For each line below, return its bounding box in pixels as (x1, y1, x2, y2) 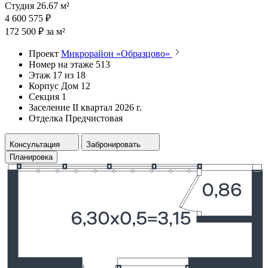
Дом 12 (61, 80, 90, 91)
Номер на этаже (29, 59, 93, 69)
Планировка (10, 152, 53, 162)
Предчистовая (65, 112, 123, 123)
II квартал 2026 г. (72, 102, 142, 112)
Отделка (29, 112, 63, 123)
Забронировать (86, 139, 141, 149)
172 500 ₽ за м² (5, 26, 65, 36)
